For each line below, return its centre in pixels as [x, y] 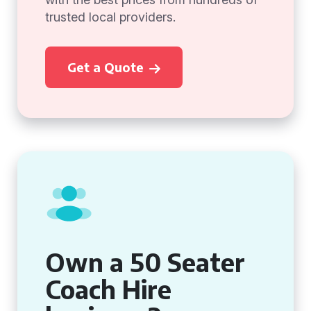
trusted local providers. [110, 17]
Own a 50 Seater [145, 262]
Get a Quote [106, 67]
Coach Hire [108, 289]
